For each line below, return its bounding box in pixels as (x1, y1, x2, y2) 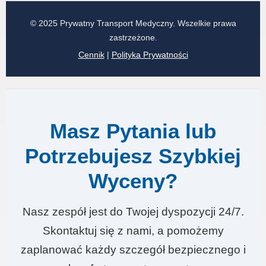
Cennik (78, 50, 104, 59)
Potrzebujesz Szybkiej (25, 144, 241, 167)
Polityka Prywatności (111, 50, 188, 59)
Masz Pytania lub (50, 119, 216, 142)
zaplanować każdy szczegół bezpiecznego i (20, 243, 246, 256)
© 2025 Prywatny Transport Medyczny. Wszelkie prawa (30, 18, 236, 28)
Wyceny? (88, 169, 178, 192)
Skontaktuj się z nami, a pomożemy (42, 224, 224, 237)
